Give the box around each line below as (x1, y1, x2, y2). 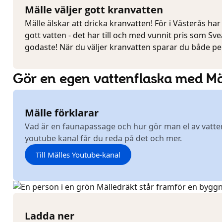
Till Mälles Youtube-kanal (36, 150, 120, 160)
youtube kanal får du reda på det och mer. (25, 133, 182, 144)
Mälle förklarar (25, 106, 99, 119)
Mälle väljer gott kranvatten (25, 3, 163, 16)
